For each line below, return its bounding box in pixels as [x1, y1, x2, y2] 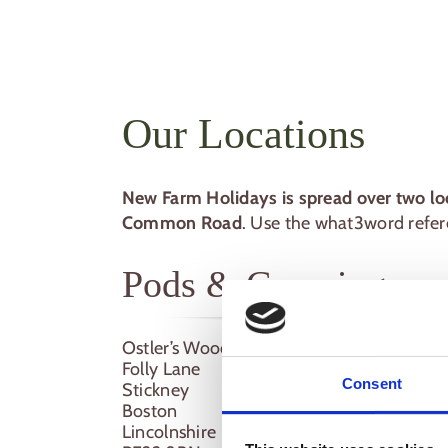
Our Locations [121, 110, 365, 157]
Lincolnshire [121, 420, 217, 443]
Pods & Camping [121, 262, 386, 305]
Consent [342, 375, 402, 393]
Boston [121, 399, 178, 422]
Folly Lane [121, 357, 201, 380]
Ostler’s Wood [121, 336, 231, 359]
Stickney [121, 378, 190, 401]
